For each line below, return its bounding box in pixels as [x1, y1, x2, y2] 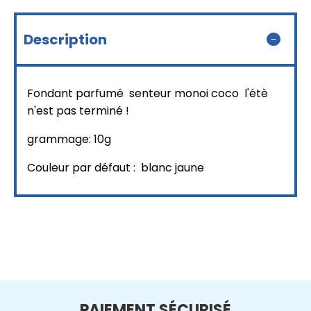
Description [24, 29, 107, 49]
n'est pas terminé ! [27, 102, 129, 119]
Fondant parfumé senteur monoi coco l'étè [27, 85, 268, 101]
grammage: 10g [27, 131, 114, 147]
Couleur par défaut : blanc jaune [27, 159, 207, 176]
